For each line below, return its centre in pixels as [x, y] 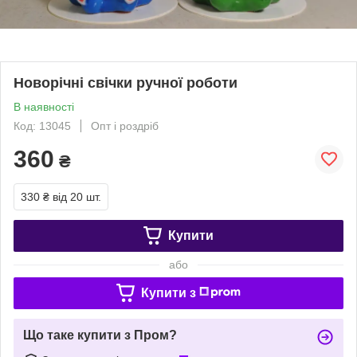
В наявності [44, 106]
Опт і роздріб [125, 126]
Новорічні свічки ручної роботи [126, 82]
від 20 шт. [77, 196]
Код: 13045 [42, 126]
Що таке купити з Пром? [100, 335]
